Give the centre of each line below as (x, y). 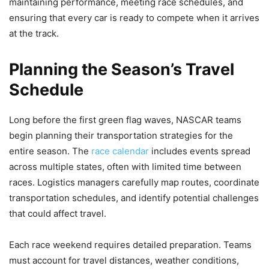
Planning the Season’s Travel (122, 69)
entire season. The (50, 151)
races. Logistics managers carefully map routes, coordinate (134, 182)
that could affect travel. (58, 213)
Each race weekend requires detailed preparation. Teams (130, 244)
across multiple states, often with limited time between (125, 166)
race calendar (120, 151)
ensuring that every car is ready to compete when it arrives (134, 17)
